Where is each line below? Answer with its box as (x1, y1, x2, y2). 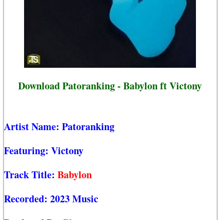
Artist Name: (4, 119, 62, 134)
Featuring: (4, 143, 51, 158)
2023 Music (50, 192, 98, 206)
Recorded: (4, 192, 50, 206)
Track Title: (4, 167, 57, 182)
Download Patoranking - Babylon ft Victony (18, 78, 202, 93)
